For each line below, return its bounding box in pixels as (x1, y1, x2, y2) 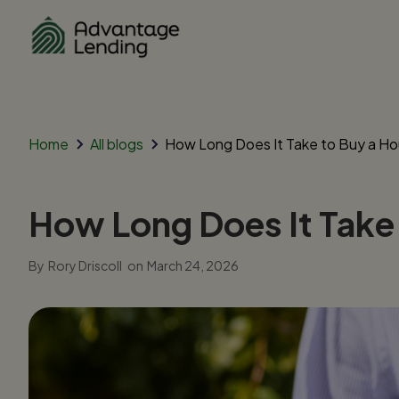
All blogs (90, 134, 143, 153)
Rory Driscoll (48, 256, 122, 273)
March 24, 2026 (147, 256, 239, 273)
